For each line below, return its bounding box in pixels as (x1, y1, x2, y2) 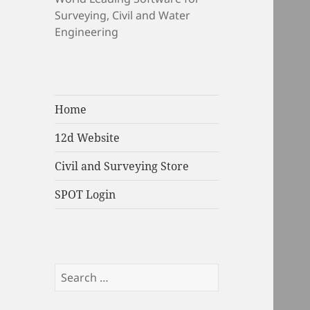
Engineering (55, 24, 119, 39)
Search (54, 263, 91, 279)
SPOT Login (55, 186, 116, 202)
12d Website (55, 129, 120, 145)
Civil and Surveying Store (55, 158, 190, 174)
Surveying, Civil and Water (55, 7, 191, 23)
